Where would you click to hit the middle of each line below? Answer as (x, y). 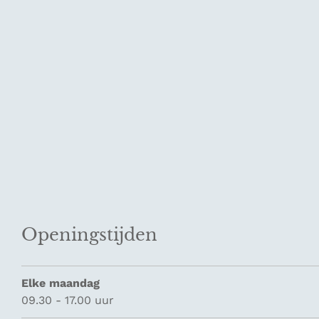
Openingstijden (89, 235)
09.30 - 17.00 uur (68, 300)
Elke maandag (61, 283)
